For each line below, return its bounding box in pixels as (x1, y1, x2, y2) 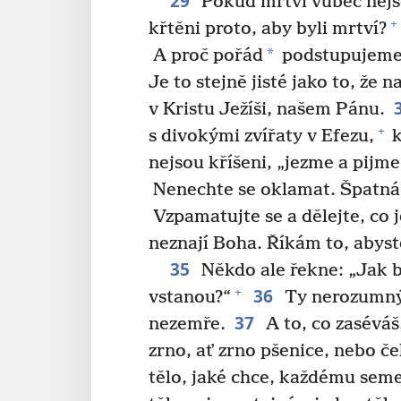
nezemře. (149, 313, 226, 335)
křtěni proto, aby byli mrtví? (149, 18, 387, 39)
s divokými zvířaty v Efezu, (149, 125, 374, 147)
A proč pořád (149, 45, 263, 66)
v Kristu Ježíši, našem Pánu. (149, 98, 385, 120)
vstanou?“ (149, 286, 231, 308)
